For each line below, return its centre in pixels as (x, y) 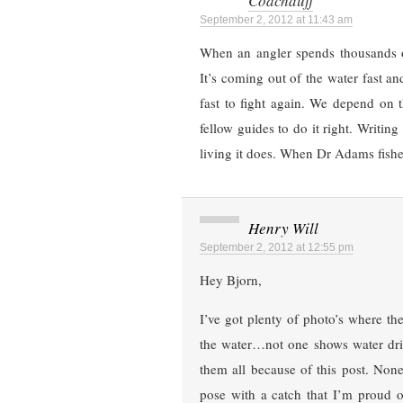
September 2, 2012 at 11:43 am (276, 20)
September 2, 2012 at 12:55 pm (277, 248)
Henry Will (283, 228)
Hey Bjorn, (231, 280)
